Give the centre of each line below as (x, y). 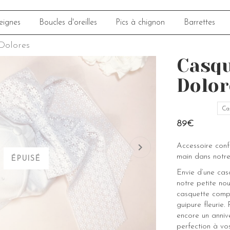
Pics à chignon (140, 23)
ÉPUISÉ (26, 159)
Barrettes (199, 23)
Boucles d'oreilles (68, 23)
